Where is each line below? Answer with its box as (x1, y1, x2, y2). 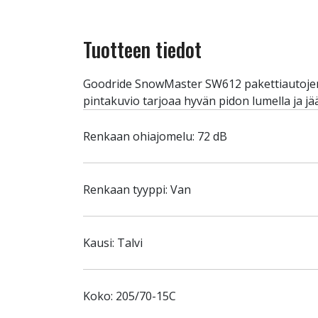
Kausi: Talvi (83, 235, 143, 251)
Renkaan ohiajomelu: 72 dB (83, 128, 227, 144)
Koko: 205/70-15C (83, 288, 176, 304)
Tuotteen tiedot (83, 35, 202, 64)
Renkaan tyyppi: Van (83, 182, 191, 197)
